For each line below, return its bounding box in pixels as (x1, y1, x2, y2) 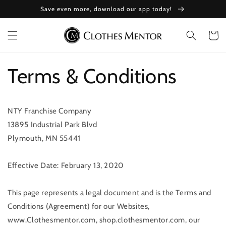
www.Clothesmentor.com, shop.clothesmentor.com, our (8, 215, 201, 225)
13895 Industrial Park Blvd (8, 120, 97, 130)
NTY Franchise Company (8, 106, 92, 116)
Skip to (15, 3, 40, 12)
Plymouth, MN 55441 (8, 134, 81, 143)
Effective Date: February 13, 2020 (8, 161, 124, 171)
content (15, 12, 43, 21)
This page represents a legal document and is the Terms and (8, 188, 211, 198)
